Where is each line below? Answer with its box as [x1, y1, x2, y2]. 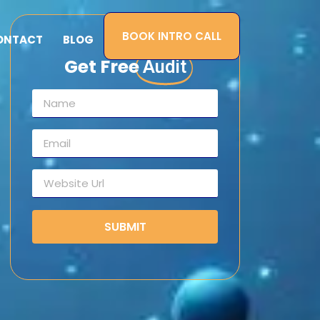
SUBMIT [104, 218, 146, 235]
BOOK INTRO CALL [122, 28, 221, 44]
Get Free [64, 54, 139, 79]
